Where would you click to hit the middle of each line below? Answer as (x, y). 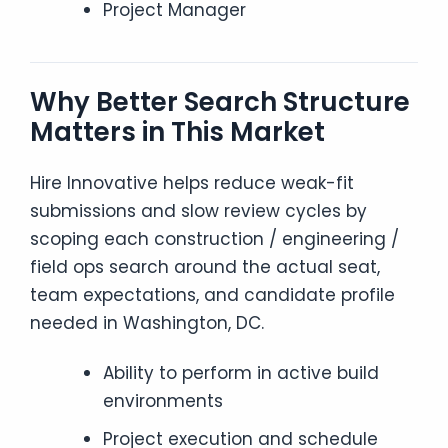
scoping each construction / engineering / (214, 239)
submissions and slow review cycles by (198, 211)
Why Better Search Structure (220, 102)
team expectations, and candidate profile (212, 295)
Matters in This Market (177, 132)
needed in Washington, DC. (147, 323)
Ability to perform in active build (240, 373)
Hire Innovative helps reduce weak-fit (192, 183)
